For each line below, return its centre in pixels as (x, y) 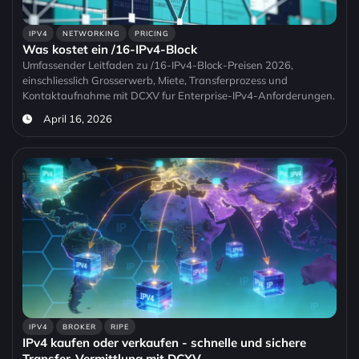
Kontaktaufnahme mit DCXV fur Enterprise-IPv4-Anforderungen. (179, 96)
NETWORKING (91, 34)
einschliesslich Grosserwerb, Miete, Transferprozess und (155, 81)
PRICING (152, 34)
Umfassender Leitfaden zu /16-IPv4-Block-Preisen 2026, (158, 65)
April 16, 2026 (77, 119)
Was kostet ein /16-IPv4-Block (110, 50)
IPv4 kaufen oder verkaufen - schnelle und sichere (164, 343)
